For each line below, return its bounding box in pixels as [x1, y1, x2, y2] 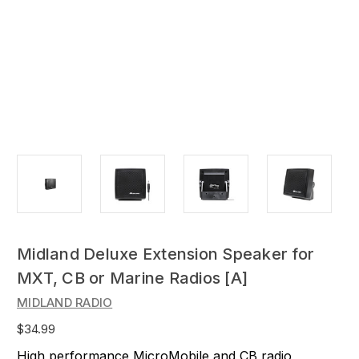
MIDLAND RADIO [17, 295, 113, 311]
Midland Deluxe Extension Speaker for [17, 244, 314, 264]
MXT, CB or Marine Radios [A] [17, 268, 248, 288]
